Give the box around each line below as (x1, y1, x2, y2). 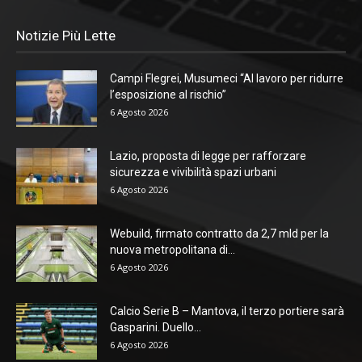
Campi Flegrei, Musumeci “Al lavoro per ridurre (110, 71, 343, 85)
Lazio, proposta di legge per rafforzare (110, 149, 306, 162)
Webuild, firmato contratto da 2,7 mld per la (110, 226, 329, 240)
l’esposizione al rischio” (110, 87, 226, 101)
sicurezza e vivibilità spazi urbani (110, 165, 276, 179)
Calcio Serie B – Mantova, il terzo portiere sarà (110, 304, 344, 318)
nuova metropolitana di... (110, 242, 235, 256)
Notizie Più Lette (16, 27, 116, 44)
